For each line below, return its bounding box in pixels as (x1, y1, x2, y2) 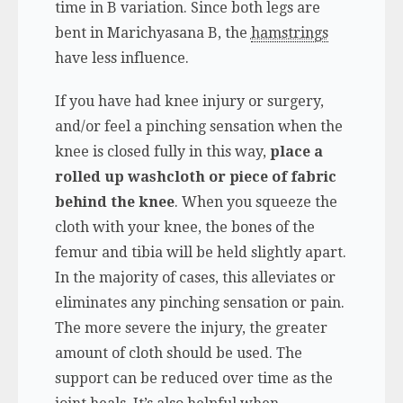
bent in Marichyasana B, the (54, 23, 251, 41)
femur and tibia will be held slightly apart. (54, 243, 346, 261)
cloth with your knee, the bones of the (54, 218, 315, 236)
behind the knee (54, 193, 175, 210)
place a (269, 142, 323, 160)
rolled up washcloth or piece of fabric (54, 167, 336, 185)
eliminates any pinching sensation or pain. (54, 293, 345, 311)
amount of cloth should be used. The (54, 344, 302, 362)
